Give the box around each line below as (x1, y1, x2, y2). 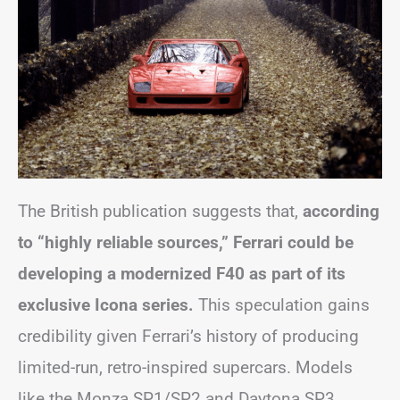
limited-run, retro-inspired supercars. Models (18, 356, 353, 378)
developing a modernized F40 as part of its (18, 262, 346, 284)
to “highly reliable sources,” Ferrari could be (18, 231, 354, 253)
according (298, 200, 379, 221)
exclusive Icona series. (18, 294, 194, 315)
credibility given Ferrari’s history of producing (18, 325, 359, 346)
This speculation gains (194, 294, 370, 315)
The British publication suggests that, (18, 200, 298, 221)
